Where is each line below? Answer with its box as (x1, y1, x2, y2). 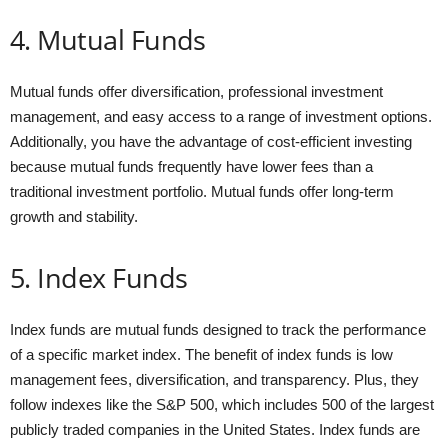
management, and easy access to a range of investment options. (10, 107, 432, 125)
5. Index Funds (10, 258, 188, 296)
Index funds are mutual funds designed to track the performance (10, 320, 426, 338)
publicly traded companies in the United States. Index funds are (10, 420, 420, 438)
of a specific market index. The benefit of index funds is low (10, 345, 393, 363)
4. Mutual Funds (10, 20, 206, 58)
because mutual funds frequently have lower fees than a (10, 157, 373, 175)
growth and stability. (10, 207, 138, 225)
